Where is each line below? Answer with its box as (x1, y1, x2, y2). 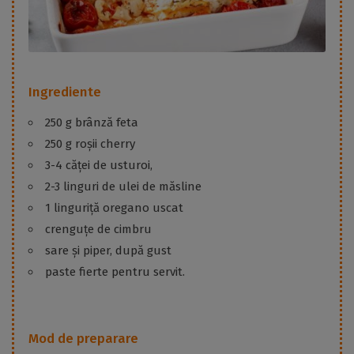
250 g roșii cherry (45, 137, 135, 152)
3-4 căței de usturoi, (45, 158, 153, 173)
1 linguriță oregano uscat (45, 201, 183, 216)
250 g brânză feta (45, 115, 138, 130)
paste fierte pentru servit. (45, 265, 185, 280)
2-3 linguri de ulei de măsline (45, 179, 201, 194)
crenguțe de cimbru (45, 222, 152, 237)
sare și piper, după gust (45, 243, 171, 258)
